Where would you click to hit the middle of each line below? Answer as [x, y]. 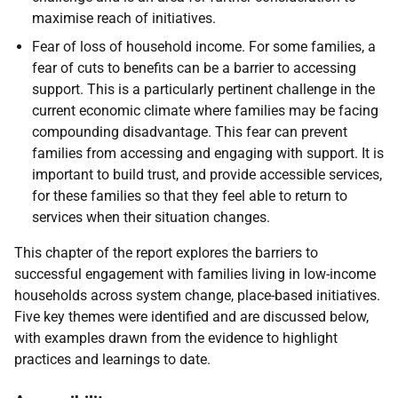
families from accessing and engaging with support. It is [208, 153]
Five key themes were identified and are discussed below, [191, 317]
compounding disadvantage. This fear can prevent [190, 132]
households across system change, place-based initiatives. [197, 295]
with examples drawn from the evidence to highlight [176, 338]
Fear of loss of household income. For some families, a [204, 47]
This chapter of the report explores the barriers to [166, 253]
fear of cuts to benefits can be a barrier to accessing [194, 68]
